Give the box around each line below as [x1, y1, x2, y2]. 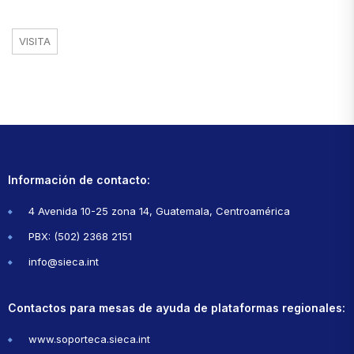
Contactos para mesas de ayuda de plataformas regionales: [8, 300, 345, 314]
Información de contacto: [8, 172, 150, 186]
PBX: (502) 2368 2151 [28, 229, 132, 243]
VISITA [19, 34, 51, 47]
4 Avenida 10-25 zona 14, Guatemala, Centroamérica [28, 204, 290, 217]
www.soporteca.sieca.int [28, 332, 150, 345]
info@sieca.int [28, 254, 99, 268]
